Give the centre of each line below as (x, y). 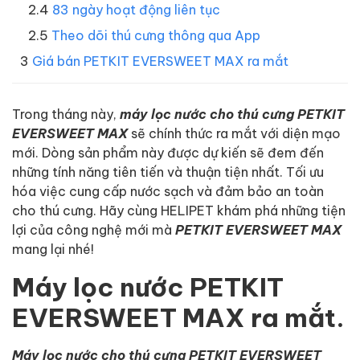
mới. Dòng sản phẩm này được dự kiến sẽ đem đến (168, 152)
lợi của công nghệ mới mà (94, 229)
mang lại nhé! (53, 248)
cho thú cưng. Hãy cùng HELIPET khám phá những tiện (179, 210)
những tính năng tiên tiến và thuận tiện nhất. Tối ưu (168, 171)
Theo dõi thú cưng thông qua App (156, 35)
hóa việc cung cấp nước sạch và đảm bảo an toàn (168, 190)
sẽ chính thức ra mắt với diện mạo (236, 133)
